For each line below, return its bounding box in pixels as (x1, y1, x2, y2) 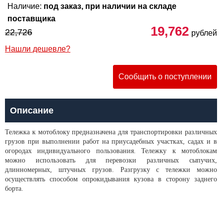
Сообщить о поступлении (118, 72, 212, 81)
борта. (5, 185, 23, 192)
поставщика (7, 14, 55, 23)
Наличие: (7, 2, 44, 10)
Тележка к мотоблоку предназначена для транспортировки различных (5, 128, 217, 136)
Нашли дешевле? (5, 45, 70, 53)
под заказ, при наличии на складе (44, 2, 176, 10)
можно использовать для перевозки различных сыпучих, (5, 157, 217, 164)
